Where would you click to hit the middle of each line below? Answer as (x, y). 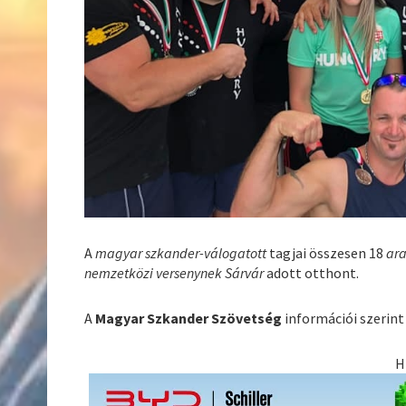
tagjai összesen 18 (327, 252)
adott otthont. (312, 272)
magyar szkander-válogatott (181, 252)
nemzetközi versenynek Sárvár (174, 272)
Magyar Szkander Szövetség (189, 318)
